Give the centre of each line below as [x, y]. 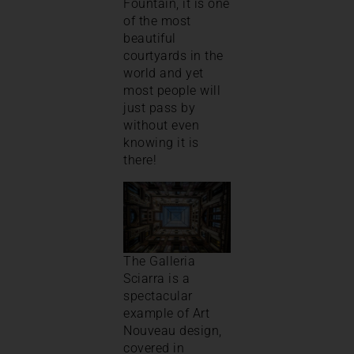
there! [140, 160]
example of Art [166, 313]
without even [161, 125]
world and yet [164, 73]
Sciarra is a [156, 278]
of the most [157, 21]
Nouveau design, [173, 330]
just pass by [159, 107]
